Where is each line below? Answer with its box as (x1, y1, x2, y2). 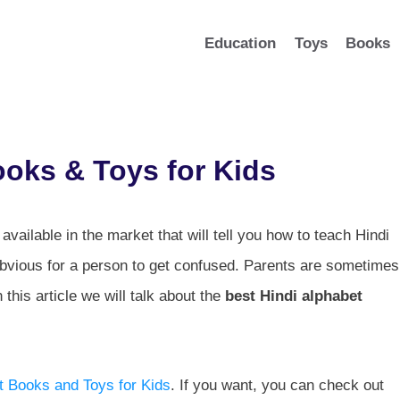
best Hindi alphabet (225, 287, 362, 304)
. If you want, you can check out (171, 376, 384, 394)
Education (204, 35, 277, 52)
